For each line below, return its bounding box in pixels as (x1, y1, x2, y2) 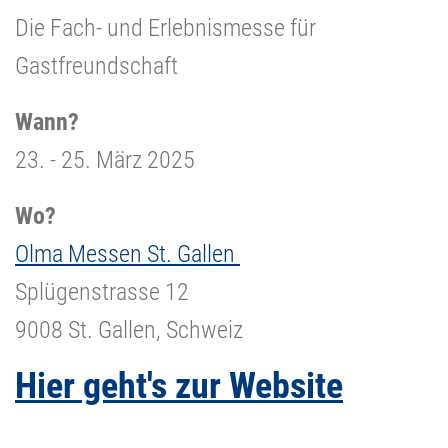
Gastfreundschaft (15, 51, 178, 80)
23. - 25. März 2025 (15, 145, 195, 174)
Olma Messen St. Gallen (15, 239, 240, 268)
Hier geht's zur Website (15, 364, 343, 407)
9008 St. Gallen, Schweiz (15, 315, 243, 344)
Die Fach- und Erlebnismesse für (15, 13, 316, 42)
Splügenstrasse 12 (15, 277, 189, 306)
